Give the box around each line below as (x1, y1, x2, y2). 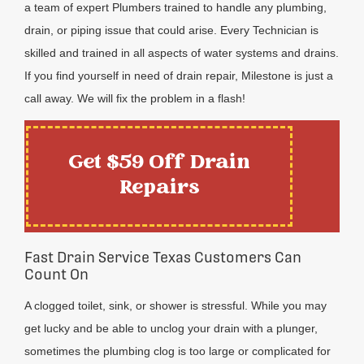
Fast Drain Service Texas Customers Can (24, 248, 301, 266)
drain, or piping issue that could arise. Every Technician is (24, 23, 318, 37)
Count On (24, 265, 89, 283)
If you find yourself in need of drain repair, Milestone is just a (24, 68, 333, 82)
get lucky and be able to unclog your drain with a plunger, (24, 321, 318, 335)
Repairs (119, 172, 200, 204)
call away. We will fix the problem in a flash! (24, 91, 245, 105)
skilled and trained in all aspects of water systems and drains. (24, 45, 339, 59)
